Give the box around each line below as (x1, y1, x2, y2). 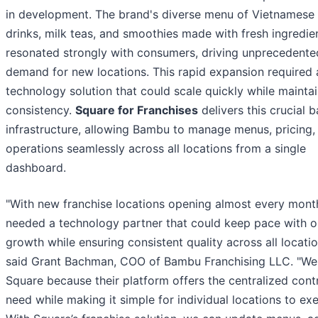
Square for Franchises (75, 102, 198, 117)
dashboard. (6, 160, 66, 175)
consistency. (6, 102, 75, 117)
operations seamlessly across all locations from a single (6, 141, 306, 155)
